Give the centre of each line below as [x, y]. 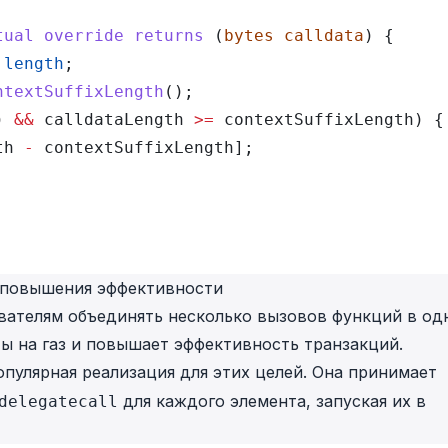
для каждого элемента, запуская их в [272, 401]
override [79, 35]
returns [164, 35]
